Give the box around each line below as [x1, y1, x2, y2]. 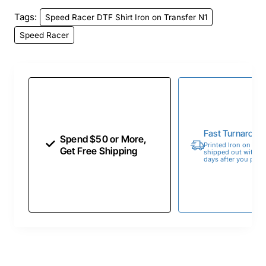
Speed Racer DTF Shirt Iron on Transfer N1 [45, 12, 207, 22]
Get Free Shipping [60, 145, 138, 157]
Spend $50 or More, [60, 133, 147, 145]
